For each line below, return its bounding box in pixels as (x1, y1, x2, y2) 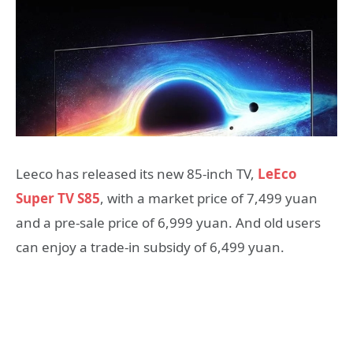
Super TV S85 (16, 189, 100, 207)
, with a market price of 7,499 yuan (100, 189, 318, 207)
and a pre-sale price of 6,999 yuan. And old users (16, 214, 321, 232)
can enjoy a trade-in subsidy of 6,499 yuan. (16, 238, 284, 256)
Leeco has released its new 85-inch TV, (16, 165, 258, 183)
